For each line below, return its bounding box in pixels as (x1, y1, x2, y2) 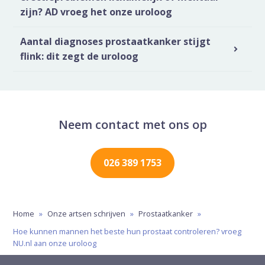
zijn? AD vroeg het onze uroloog (20, 5, 173, 18)
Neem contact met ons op (58, 117, 207, 132)
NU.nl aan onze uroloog (13, 238, 97, 248)
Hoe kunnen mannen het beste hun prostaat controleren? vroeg (13, 226, 242, 237)
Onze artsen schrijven (47, 208, 126, 219)
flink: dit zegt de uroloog (20, 49, 139, 63)
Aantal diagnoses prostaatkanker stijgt (20, 34, 211, 48)
